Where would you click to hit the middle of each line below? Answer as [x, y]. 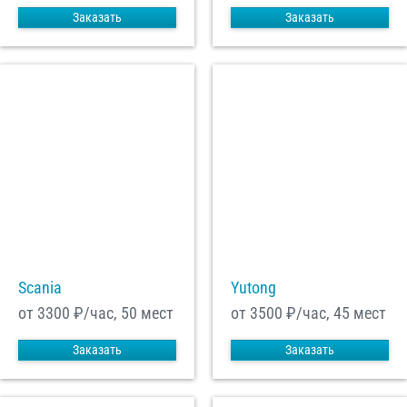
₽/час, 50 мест [122, 313]
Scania [40, 288]
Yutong [253, 288]
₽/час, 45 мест [334, 313]
